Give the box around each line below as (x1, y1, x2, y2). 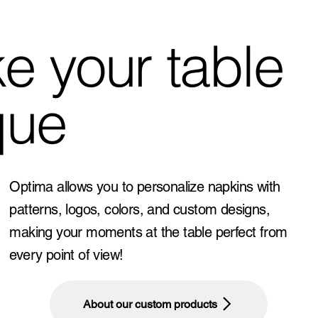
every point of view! (9, 246, 124, 263)
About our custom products (83, 297, 218, 311)
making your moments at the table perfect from (9, 223, 287, 241)
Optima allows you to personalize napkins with (9, 177, 280, 195)
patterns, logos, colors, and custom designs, (9, 200, 270, 218)
